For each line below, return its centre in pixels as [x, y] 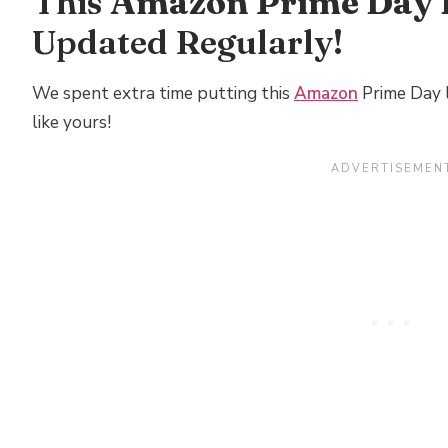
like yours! [71, 122]
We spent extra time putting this [163, 93]
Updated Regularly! [187, 41]
